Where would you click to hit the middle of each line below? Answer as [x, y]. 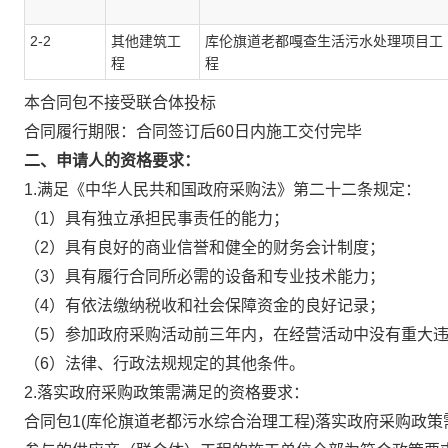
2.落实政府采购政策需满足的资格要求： [166, 392]
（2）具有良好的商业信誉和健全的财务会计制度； [204, 247]
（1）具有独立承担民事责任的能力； [156, 218]
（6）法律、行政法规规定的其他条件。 [164, 363]
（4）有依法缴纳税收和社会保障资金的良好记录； [204, 305]
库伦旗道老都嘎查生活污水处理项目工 [324, 41]
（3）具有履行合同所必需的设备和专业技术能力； [204, 276]
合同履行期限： [80, 131]
